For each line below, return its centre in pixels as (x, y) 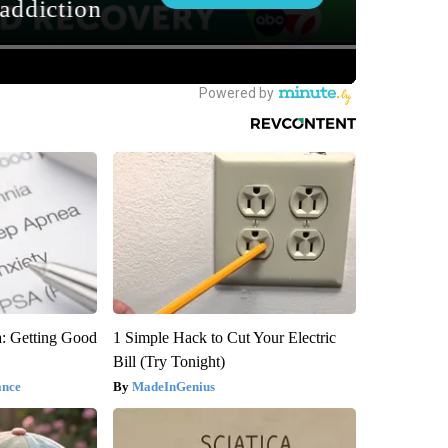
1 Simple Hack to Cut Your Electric (224, 338)
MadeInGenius (173, 387)
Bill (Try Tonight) (168, 362)
